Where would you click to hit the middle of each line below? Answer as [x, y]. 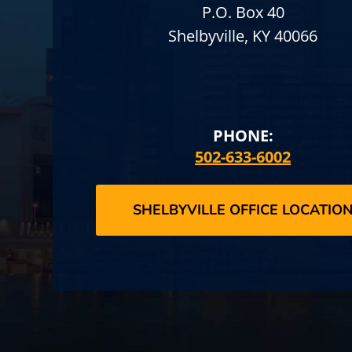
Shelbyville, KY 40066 [243, 36]
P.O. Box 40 [243, 13]
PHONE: [243, 136]
